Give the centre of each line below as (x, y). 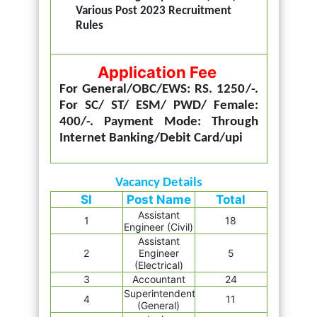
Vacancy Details (158, 183)
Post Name (158, 199)
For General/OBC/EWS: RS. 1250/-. (158, 89)
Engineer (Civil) (158, 226)
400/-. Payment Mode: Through (158, 122)
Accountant (158, 279)
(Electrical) (158, 265)
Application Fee (157, 72)
